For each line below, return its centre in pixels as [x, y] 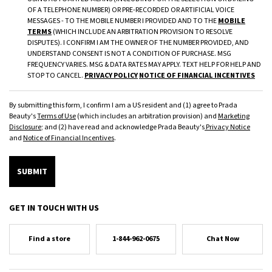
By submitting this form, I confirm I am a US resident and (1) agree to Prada [123, 105]
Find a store [49, 239]
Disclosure [25, 127]
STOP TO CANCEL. [56, 76]
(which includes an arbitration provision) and [147, 116]
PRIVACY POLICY [111, 76]
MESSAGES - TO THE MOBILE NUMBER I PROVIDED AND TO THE [123, 21]
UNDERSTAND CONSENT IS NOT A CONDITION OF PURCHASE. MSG [129, 54]
